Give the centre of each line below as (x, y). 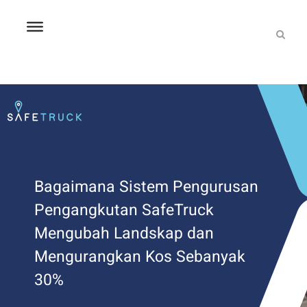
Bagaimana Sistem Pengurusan (146, 187)
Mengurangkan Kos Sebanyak (140, 257)
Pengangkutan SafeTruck (124, 210)
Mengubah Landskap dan (124, 233)
